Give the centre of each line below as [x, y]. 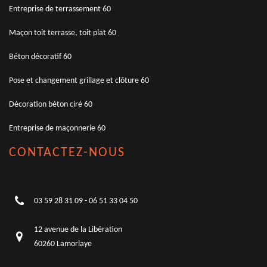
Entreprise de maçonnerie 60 [57, 128]
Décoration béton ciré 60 [51, 104]
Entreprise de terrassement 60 [60, 9]
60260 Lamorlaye [63, 244]
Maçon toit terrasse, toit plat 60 [63, 33]
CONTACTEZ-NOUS [67, 153]
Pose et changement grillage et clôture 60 [79, 80]
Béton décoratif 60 [40, 57]
